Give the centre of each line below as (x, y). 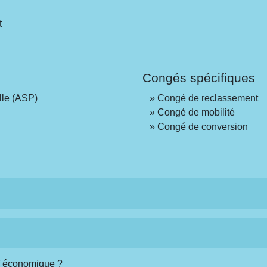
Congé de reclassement (207, 98)
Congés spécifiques (198, 77)
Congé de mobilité (196, 112)
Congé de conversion (202, 126)
